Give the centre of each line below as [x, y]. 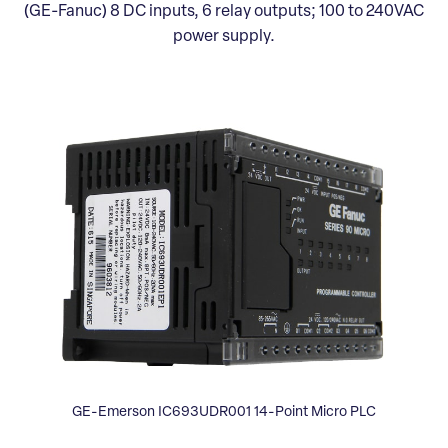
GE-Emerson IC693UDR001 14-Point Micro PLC [224, 413]
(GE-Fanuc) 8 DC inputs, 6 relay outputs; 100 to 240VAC [224, 11]
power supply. [224, 36]
